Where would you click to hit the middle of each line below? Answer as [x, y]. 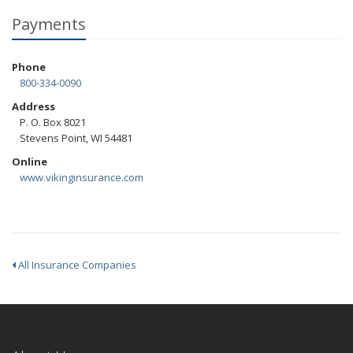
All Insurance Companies [76, 265]
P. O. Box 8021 [53, 122]
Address [33, 106]
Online [30, 162]
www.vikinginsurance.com [82, 177]
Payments [49, 24]
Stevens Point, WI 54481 [76, 138]
